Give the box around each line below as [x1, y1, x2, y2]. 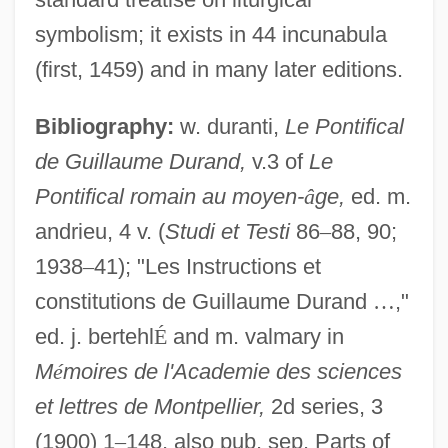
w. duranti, [173, 113, 285, 139]
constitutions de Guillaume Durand [34, 288, 373, 314]
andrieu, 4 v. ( [34, 218, 165, 244]
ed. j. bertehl [34, 323, 154, 349]
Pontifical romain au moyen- [34, 183, 304, 209]
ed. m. [344, 183, 411, 209]
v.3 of [245, 148, 309, 174]
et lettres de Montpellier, [34, 393, 265, 419]
